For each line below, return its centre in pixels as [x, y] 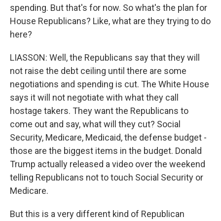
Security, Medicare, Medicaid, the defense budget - [108, 137]
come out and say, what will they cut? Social [95, 124]
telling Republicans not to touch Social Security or [107, 177]
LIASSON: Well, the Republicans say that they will [105, 57]
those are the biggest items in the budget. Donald [106, 151]
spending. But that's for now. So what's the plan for [109, 8]
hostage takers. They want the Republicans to [99, 111]
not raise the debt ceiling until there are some [98, 71]
